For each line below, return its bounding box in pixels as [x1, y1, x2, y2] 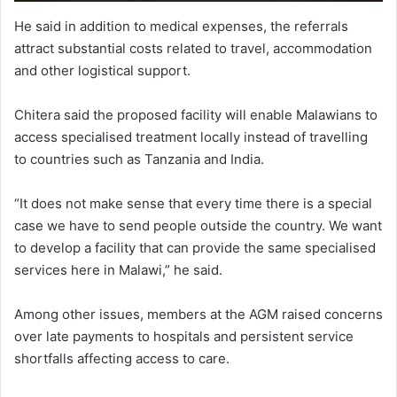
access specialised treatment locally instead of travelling [14, 128, 368, 146]
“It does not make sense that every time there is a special [14, 195, 372, 213]
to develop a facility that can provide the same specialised [14, 239, 376, 257]
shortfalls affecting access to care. [14, 350, 230, 368]
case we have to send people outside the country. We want [14, 217, 382, 235]
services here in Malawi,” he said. [14, 261, 222, 279]
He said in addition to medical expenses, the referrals [14, 18, 348, 35]
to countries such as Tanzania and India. [14, 151, 264, 168]
